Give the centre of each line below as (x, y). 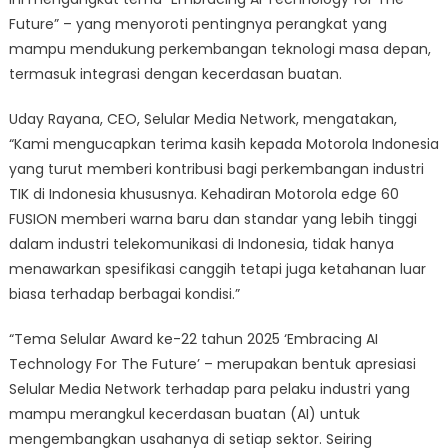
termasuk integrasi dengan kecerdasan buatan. (175, 73)
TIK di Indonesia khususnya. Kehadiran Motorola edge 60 (203, 193)
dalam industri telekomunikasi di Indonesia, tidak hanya (201, 243)
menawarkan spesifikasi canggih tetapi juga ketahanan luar (217, 268)
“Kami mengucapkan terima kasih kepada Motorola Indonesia (223, 143)
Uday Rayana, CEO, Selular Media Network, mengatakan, (202, 118)
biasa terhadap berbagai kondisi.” (124, 293)
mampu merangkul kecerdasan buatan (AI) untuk (184, 413)
